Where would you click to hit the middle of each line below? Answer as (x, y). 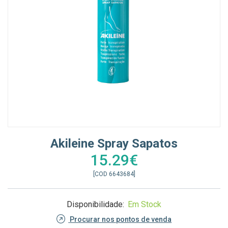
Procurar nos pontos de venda (121, 219)
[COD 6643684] (114, 174)
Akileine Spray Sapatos (114, 143)
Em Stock (145, 204)
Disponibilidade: (96, 204)
